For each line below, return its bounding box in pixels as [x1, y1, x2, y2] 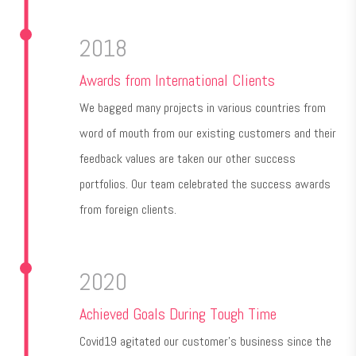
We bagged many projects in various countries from [79, 99, 326, 116]
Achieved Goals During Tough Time [79, 303, 277, 324]
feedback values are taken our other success [79, 149, 296, 167]
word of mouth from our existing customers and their [79, 124, 336, 141]
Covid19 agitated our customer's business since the [79, 332, 331, 350]
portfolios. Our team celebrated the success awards [79, 175, 331, 192]
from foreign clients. [79, 200, 176, 218]
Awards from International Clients [79, 69, 275, 91]
